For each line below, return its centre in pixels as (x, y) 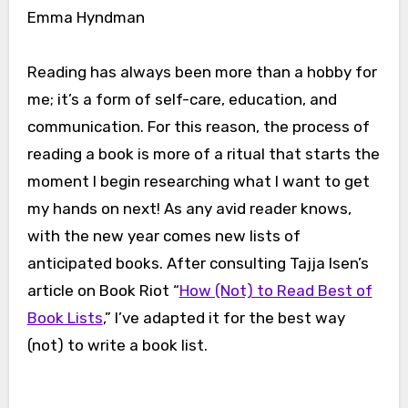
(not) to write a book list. (117, 345)
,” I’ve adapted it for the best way (224, 318)
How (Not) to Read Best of (275, 291)
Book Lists (65, 318)
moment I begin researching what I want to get (198, 181)
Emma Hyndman (90, 17)
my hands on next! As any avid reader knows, (189, 209)
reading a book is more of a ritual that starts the (203, 154)
